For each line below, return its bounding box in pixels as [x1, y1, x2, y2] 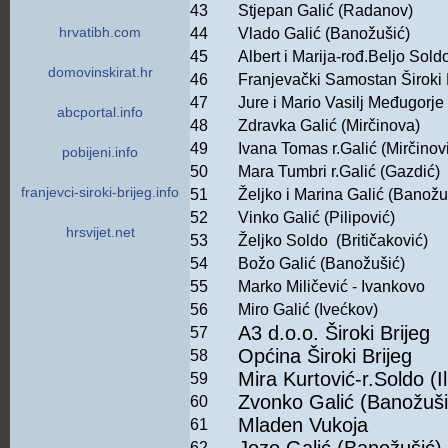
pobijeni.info [62, 144, 138, 160]
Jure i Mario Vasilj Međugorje [238, 94, 444, 112]
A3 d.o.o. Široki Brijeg [238, 322, 430, 345]
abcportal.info [57, 104, 143, 120]
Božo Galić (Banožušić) [238, 255, 405, 273]
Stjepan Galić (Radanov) [238, 2, 413, 20]
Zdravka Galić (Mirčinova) [238, 117, 420, 135]
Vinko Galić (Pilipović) [238, 209, 395, 227]
